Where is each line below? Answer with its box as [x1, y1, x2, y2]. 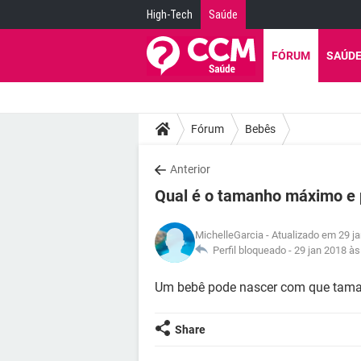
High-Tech [147, 8, 193, 21]
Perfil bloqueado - [208, 244, 294, 256]
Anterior [170, 163, 210, 176]
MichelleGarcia [195, 229, 263, 241]
